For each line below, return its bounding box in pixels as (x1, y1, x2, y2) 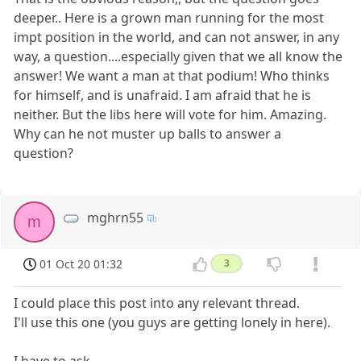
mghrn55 (87, 208, 144, 226)
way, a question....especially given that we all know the (14, 47, 343, 65)
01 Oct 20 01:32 (39, 255, 123, 272)
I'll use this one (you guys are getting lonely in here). (14, 313, 331, 332)
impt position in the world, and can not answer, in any (14, 27, 340, 46)
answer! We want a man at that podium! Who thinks (14, 66, 330, 85)
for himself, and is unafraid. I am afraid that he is (14, 85, 312, 104)
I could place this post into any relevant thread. (14, 294, 301, 313)
